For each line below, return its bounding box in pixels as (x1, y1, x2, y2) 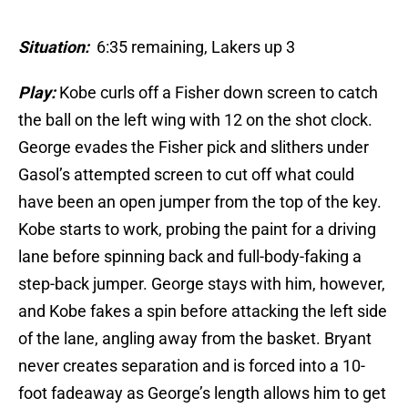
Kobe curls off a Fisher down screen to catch (56, 83, 378, 103)
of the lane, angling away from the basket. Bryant (18, 329, 372, 349)
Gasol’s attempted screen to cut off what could (18, 165, 354, 185)
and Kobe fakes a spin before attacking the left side (18, 301, 387, 321)
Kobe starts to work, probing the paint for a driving (18, 219, 376, 240)
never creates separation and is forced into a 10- (18, 356, 365, 376)
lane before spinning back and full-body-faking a (18, 247, 362, 267)
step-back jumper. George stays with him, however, (18, 274, 385, 294)
